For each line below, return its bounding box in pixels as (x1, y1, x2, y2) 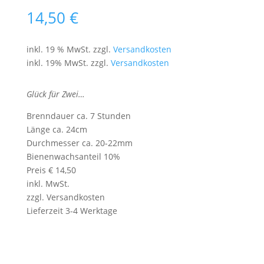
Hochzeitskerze (25, 236, 85, 247)
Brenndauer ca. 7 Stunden (26, 110, 131, 121)
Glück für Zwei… (26, 88, 85, 100)
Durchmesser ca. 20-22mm (26, 137, 133, 148)
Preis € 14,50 (26, 164, 76, 176)
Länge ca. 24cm (26, 124, 87, 135)
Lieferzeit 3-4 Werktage (26, 205, 117, 216)
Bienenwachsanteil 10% (26, 151, 120, 162)
